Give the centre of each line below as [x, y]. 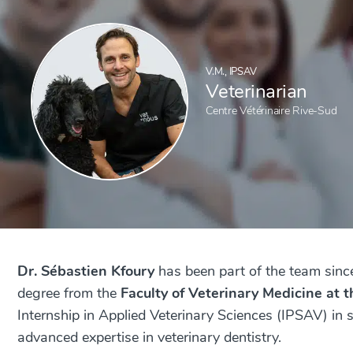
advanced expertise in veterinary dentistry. [149, 337]
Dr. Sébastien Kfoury [86, 271]
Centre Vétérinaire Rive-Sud [271, 111]
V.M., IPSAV [231, 72]
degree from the [69, 293]
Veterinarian [256, 91]
